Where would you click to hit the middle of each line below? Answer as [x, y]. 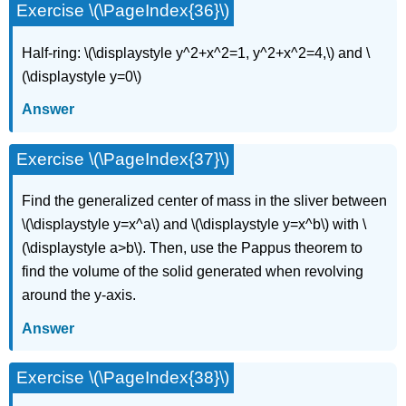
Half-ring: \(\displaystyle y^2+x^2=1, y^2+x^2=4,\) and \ [196, 53]
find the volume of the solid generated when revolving [193, 272]
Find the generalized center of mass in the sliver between [205, 201]
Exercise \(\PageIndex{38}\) [123, 378]
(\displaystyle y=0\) [82, 77]
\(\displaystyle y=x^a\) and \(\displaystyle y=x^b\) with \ [194, 225]
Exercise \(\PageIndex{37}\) [123, 159]
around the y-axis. [79, 295]
